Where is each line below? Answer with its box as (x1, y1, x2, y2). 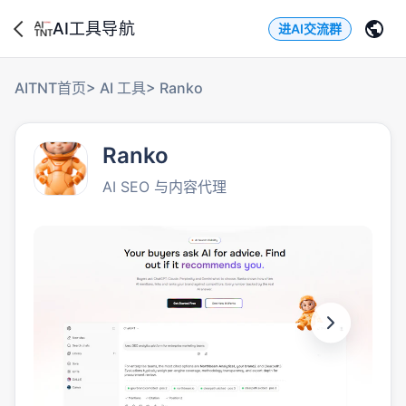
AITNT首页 (14, 79, 86, 97)
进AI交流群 (278, 20, 342, 36)
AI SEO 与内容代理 (102, 178, 227, 196)
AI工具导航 (53, 18, 135, 38)
